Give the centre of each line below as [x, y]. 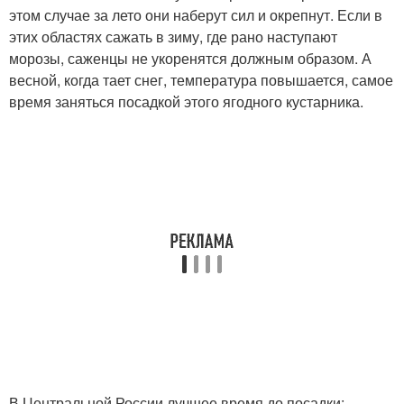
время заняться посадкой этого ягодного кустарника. [186, 102]
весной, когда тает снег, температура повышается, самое [201, 80]
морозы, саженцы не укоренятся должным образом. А [190, 59]
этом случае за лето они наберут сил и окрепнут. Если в [196, 15]
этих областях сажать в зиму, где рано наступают [173, 37]
